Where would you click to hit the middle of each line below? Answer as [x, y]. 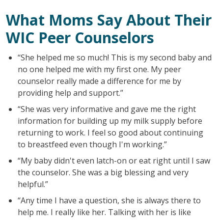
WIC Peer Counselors [80, 37]
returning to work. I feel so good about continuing [110, 132]
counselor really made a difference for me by [99, 81]
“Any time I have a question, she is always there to [109, 200]
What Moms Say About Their [109, 20]
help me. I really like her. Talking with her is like [104, 212]
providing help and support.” [70, 93]
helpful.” [33, 184]
